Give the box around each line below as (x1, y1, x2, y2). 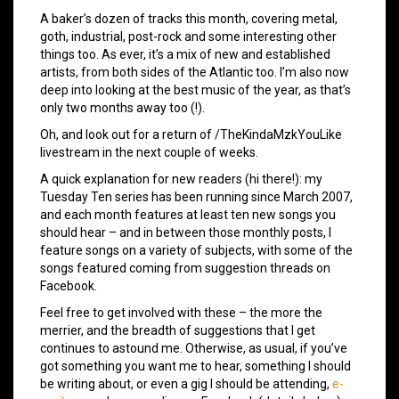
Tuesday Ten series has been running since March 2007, (40, 189, 353, 204)
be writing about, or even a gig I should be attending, (40, 376, 332, 391)
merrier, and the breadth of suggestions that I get (40, 322, 315, 338)
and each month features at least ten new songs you (40, 207, 336, 222)
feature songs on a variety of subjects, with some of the (40, 242, 353, 257)
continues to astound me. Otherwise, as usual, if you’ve (40, 340, 347, 355)
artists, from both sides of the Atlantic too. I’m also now (40, 64, 349, 79)
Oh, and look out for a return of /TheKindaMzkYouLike (40, 126, 342, 142)
